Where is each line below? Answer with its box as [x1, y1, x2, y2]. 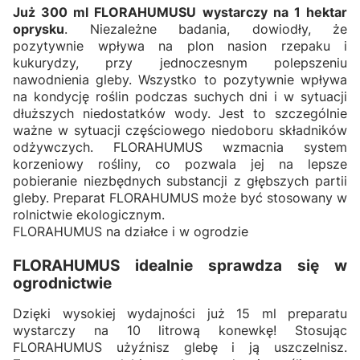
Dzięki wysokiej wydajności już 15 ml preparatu [13, 305, 347, 322]
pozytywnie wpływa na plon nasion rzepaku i [13, 38, 347, 55]
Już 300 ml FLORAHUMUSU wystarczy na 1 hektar [13, 4, 347, 21]
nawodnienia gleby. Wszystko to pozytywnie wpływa [13, 72, 347, 88]
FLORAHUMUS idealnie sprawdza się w [13, 256, 347, 276]
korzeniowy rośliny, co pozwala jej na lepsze [13, 156, 347, 173]
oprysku [13, 21, 64, 38]
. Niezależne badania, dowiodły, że [64, 21, 347, 38]
